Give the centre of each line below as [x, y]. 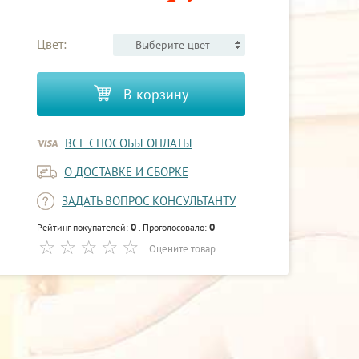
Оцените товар [183, 249]
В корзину [154, 95]
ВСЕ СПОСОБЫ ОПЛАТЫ [129, 143]
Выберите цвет [173, 45]
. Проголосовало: [174, 228]
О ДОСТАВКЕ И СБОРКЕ [126, 172]
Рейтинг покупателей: [84, 228]
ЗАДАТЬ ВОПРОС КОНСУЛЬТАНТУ [149, 201]
